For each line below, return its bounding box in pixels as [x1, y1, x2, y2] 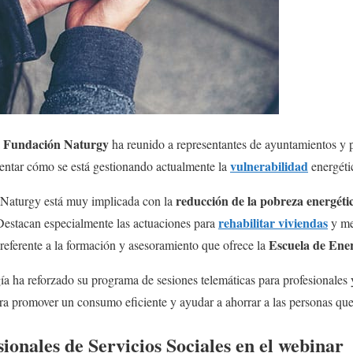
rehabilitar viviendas [218, 214, 328, 232]
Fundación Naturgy [3, 135, 112, 153]
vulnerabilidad [230, 157, 308, 175]
